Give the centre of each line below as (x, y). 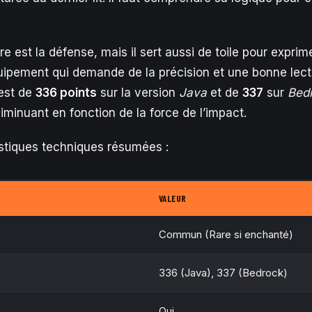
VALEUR (173, 198)
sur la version (138, 93)
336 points (66, 93)
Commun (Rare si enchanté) (226, 234)
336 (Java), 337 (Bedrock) (223, 273)
